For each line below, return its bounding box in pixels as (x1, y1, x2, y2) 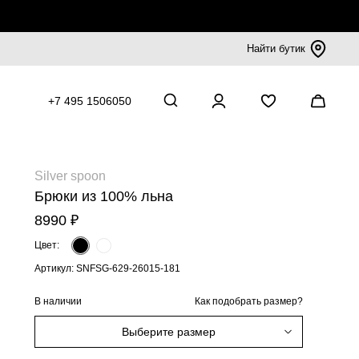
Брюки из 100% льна (34, 188, 173, 204)
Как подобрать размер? (195, 296, 303, 307)
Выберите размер (122, 325, 216, 338)
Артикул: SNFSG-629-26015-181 (34, 263, 180, 274)
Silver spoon (34, 169, 106, 183)
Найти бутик (247, 42, 305, 54)
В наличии (34, 295, 82, 307)
